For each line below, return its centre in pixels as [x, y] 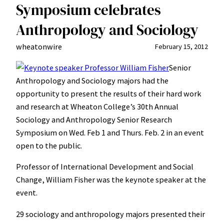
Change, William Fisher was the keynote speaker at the [111, 180]
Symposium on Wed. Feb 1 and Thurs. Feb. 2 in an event [110, 133]
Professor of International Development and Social [105, 167]
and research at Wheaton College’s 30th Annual [97, 107]
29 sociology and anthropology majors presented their [110, 214]
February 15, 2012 [181, 46]
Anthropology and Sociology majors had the [92, 81]
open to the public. [49, 146]
